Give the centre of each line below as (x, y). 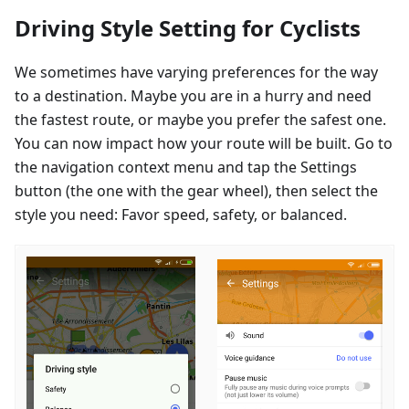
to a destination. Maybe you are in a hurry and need (193, 95)
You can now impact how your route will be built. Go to (204, 143)
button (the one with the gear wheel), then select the (196, 190)
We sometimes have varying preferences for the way (196, 72)
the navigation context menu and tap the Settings (186, 167)
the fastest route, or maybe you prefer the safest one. (200, 119)
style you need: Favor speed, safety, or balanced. (181, 214)
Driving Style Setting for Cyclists (188, 27)
